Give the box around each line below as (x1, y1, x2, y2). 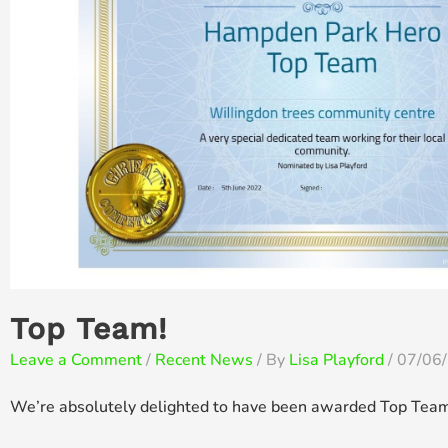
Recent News (155, 348, 253, 371)
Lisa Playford (289, 348, 384, 371)
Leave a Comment (10, 348, 142, 371)
